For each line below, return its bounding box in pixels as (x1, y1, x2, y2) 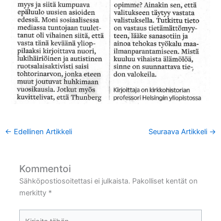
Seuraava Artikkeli (148, 127, 210, 136)
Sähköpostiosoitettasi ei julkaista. (19, 176, 131, 185)
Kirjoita (19, 210, 42, 220)
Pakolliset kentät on (132, 176, 198, 185)
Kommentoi (19, 162, 72, 175)
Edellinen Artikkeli (11, 127, 72, 136)
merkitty (19, 188, 49, 197)
